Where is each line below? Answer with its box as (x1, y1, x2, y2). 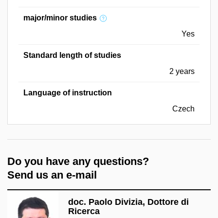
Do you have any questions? (7, 155, 149, 167)
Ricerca (68, 206, 100, 216)
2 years (169, 67, 195, 75)
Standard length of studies (23, 51, 121, 59)
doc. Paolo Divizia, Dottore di (68, 197, 189, 207)
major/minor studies (23, 13, 97, 22)
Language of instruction (23, 88, 112, 97)
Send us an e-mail (7, 168, 97, 181)
